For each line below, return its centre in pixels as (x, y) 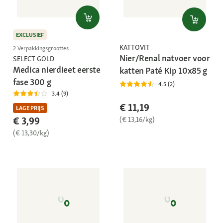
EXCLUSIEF (30, 35)
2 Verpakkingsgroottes (41, 48)
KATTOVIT (135, 47)
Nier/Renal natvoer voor (165, 58)
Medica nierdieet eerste (57, 69)
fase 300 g (32, 82)
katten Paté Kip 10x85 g (163, 70)
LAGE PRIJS (30, 108)
